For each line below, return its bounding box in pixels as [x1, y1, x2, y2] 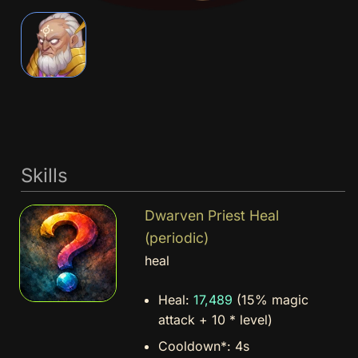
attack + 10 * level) [158, 312, 273, 328]
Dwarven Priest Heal [144, 207, 279, 225]
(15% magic [233, 292, 309, 308]
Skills [20, 163, 68, 187]
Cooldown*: [158, 338, 236, 355]
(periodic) [144, 229, 209, 247]
